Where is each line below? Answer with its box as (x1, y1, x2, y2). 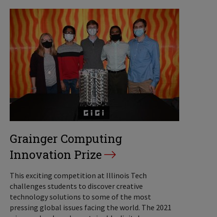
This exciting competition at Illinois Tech (10, 170, 147, 180)
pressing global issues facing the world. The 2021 (10, 202, 171, 212)
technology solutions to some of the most (10, 191, 151, 201)
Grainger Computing (10, 130, 122, 146)
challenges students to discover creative (10, 181, 143, 191)
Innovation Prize (10, 146, 102, 162)
